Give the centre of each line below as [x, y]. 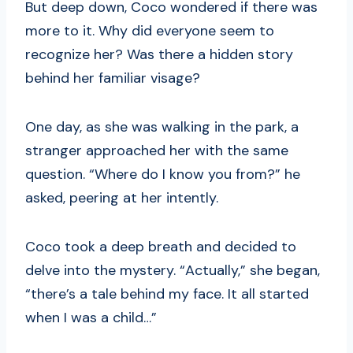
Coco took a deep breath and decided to [161, 246]
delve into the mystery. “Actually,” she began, [173, 270]
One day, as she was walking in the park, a [162, 126]
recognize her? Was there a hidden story [159, 54]
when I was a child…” [91, 317]
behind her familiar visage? [113, 78]
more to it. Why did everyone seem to [150, 30]
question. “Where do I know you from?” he [163, 174]
